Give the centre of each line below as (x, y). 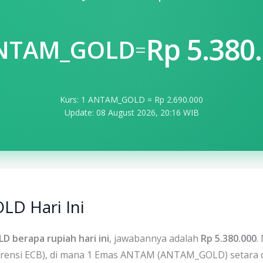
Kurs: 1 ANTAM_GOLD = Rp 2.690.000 (131, 100)
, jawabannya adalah (155, 239)
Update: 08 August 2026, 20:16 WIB (131, 113)
